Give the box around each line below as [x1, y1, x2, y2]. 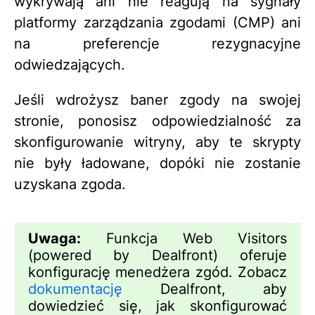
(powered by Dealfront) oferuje [28, 247, 287, 264]
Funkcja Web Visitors [81, 230, 287, 247]
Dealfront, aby [122, 281, 287, 298]
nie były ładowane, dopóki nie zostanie [14, 155, 301, 172]
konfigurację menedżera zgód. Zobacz [28, 264, 287, 281]
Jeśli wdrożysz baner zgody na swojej [14, 91, 301, 109]
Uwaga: [28, 230, 81, 247]
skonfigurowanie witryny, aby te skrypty [14, 134, 301, 151]
